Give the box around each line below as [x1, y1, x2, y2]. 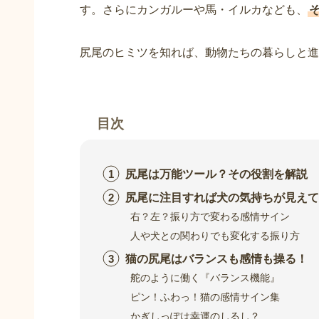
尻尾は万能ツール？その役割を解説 [125, 167, 308, 180]
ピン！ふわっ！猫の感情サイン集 [130, 291, 281, 303]
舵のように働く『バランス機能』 [130, 272, 281, 284]
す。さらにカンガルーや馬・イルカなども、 [80, 3, 308, 16]
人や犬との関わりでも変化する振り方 [130, 229, 300, 241]
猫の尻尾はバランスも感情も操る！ [125, 252, 308, 265]
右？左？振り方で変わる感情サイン [130, 211, 291, 223]
